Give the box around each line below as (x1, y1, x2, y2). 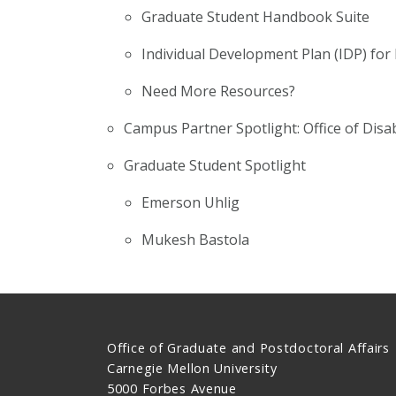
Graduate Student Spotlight (124, 155, 307, 175)
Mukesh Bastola (141, 229, 249, 249)
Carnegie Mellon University (106, 360, 278, 377)
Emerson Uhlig (141, 192, 240, 212)
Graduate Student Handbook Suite (141, 6, 369, 27)
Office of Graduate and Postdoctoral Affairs (106, 339, 390, 357)
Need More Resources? (141, 80, 295, 101)
